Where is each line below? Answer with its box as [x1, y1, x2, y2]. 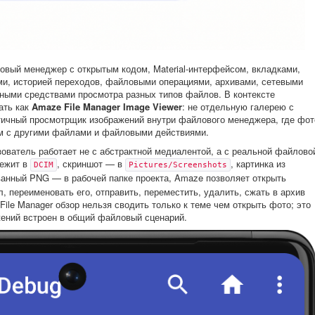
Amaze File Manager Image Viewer [32, 100, 182, 113]
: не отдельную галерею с [182, 100, 294, 113]
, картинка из [231, 157, 285, 170]
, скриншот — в [57, 157, 125, 170]
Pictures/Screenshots [129, 160, 227, 169]
